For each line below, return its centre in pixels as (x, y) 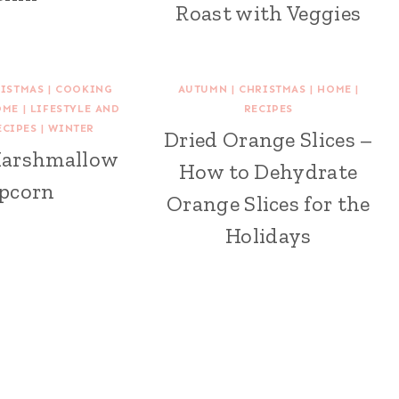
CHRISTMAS (273, 89)
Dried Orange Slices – (268, 139)
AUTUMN (203, 89)
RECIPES (268, 108)
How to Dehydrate (269, 171)
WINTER (72, 128)
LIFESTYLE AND (75, 108)
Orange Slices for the (268, 203)
